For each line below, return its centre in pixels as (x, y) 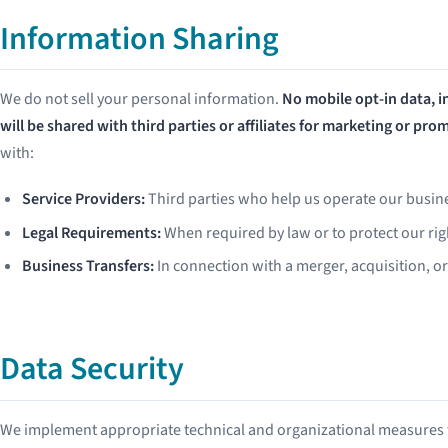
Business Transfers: (88, 266)
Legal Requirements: (92, 232)
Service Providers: (84, 199)
